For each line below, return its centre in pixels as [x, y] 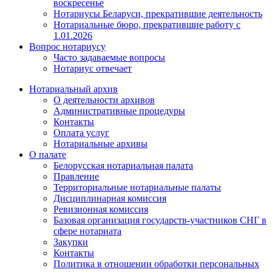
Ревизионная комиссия [101, 209]
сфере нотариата [87, 231]
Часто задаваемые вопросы [109, 58]
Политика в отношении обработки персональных [156, 264]
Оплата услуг [81, 133]
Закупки [71, 242]
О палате [48, 155]
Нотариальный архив [73, 89]
